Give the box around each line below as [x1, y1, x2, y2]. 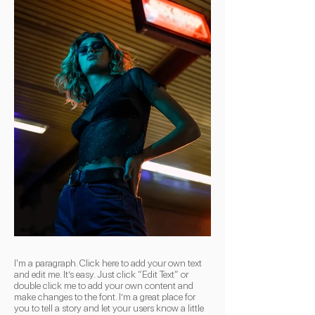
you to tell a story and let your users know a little [14, 302, 204, 314]
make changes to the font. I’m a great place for [14, 291, 195, 302]
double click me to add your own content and [14, 280, 193, 291]
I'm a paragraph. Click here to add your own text [14, 257, 202, 269]
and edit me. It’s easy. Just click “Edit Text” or [14, 269, 188, 280]
